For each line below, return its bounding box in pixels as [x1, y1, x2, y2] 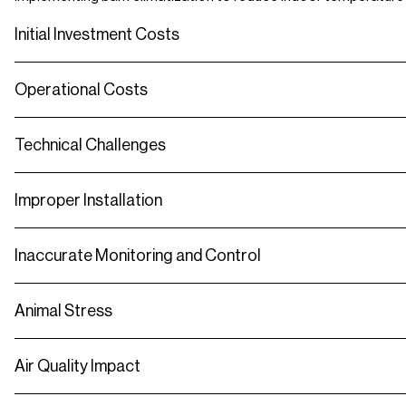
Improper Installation [14, 191, 162, 210]
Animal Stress [14, 302, 112, 321]
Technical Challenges [14, 136, 166, 155]
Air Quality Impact [14, 357, 140, 376]
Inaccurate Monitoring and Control [14, 246, 261, 266]
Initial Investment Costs [14, 25, 179, 44]
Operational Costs [14, 81, 148, 100]
